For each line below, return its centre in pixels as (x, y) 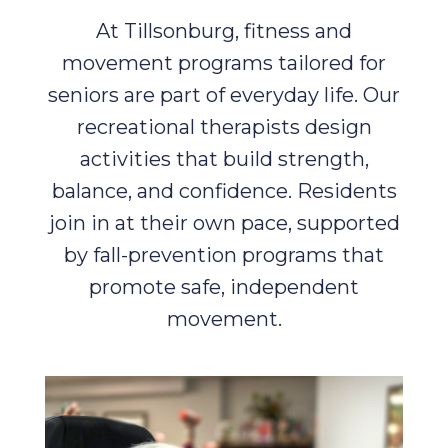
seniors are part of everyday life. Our (224, 94)
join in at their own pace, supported (224, 222)
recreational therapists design (224, 126)
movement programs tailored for (224, 62)
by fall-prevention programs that (224, 254)
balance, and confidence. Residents (224, 190)
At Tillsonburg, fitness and (224, 30)
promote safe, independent (224, 286)
